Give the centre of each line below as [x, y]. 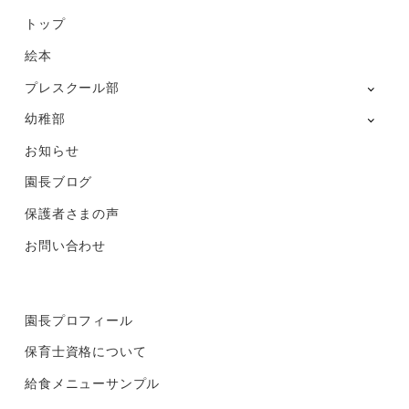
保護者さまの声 [72, 212]
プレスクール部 [72, 86]
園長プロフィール [79, 319]
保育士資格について [86, 351]
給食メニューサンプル [93, 382]
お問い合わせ [65, 244]
